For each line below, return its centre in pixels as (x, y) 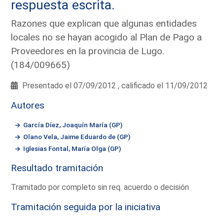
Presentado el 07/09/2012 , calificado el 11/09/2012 (114, 85)
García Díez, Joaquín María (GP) (73, 125)
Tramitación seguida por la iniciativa (86, 207)
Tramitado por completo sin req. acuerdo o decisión (100, 187)
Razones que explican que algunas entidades (104, 23)
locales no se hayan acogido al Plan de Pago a (107, 37)
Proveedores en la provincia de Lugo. (88, 51)
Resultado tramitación (57, 168)
